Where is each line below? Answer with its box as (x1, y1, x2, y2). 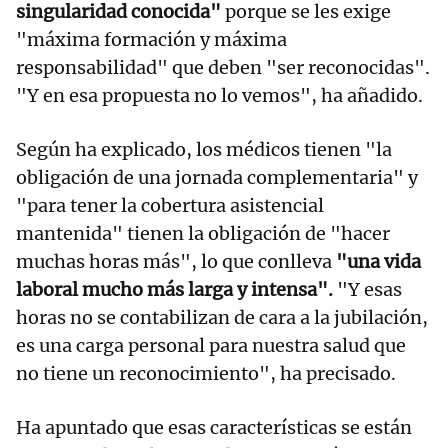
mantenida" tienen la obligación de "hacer (16, 222, 390, 246)
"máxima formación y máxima (16, 28, 287, 52)
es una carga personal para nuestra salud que (16, 334, 406, 358)
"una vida (336, 250, 421, 274)
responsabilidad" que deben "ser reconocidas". (16, 56, 430, 80)
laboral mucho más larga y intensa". (16, 278, 333, 302)
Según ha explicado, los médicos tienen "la (16, 138, 392, 162)
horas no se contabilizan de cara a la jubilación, (16, 306, 428, 330)
